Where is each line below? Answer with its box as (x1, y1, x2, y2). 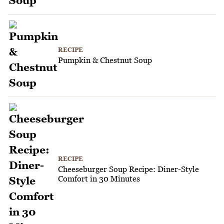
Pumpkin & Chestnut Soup (58, 55, 152, 65)
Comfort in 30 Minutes (58, 173, 140, 183)
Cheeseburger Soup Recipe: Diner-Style (58, 164, 199, 173)
